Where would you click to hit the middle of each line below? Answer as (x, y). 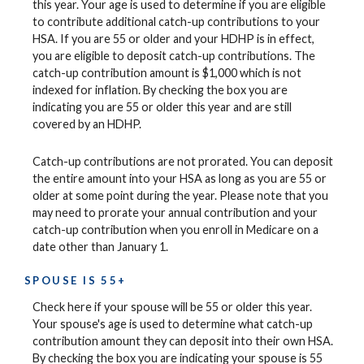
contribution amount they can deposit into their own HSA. (183, 341)
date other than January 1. (100, 246)
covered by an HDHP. (87, 124)
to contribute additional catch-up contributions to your (176, 22)
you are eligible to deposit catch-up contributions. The (174, 56)
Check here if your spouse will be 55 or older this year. (172, 307)
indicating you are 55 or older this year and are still (162, 107)
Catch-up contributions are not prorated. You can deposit (183, 161)
